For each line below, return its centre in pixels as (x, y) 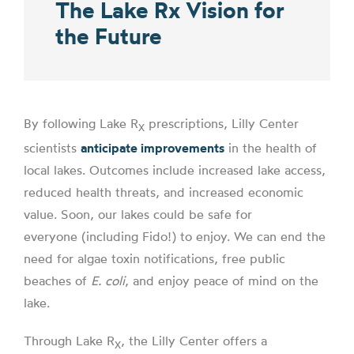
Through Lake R (69, 341)
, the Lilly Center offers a (194, 341)
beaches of (57, 281)
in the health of (271, 148)
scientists (52, 148)
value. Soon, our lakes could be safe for (138, 215)
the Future (109, 36)
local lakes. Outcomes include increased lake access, (175, 170)
